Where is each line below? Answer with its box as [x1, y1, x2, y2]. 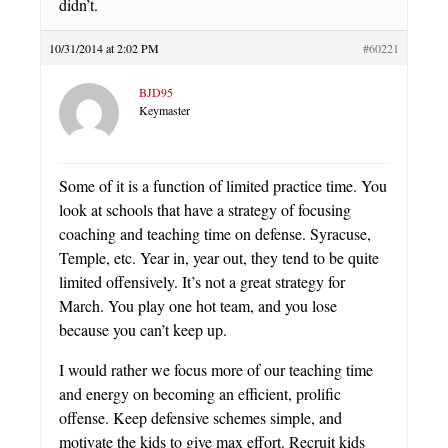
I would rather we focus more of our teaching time [59, 358, 373, 380]
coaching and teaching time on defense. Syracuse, [59, 222, 371, 244]
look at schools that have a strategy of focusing [59, 198, 351, 220]
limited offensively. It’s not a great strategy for [59, 270, 345, 292]
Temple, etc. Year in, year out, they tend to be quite [59, 246, 379, 268]
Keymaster [139, 101, 190, 118]
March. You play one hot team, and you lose [59, 294, 337, 316]
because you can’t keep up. [59, 318, 227, 340]
